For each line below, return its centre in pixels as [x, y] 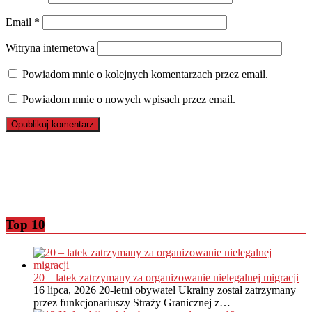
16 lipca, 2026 [65, 290]
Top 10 [25, 224]
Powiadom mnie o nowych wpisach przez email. [129, 99]
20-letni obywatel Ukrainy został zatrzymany [197, 290]
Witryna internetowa [50, 47]
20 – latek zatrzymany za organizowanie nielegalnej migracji [166, 278]
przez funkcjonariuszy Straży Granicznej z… [132, 303]
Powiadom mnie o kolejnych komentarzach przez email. [145, 74]
